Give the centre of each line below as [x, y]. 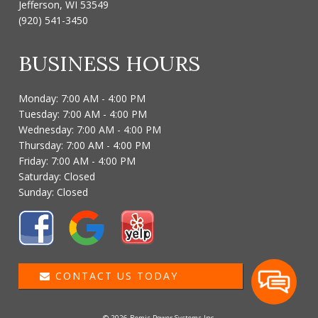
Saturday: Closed [57, 177]
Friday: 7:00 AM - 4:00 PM [77, 161]
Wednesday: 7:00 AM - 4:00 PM [90, 130]
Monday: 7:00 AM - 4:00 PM [82, 99]
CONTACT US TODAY [115, 275]
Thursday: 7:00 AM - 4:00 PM [85, 146]
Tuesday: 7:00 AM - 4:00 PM [83, 114]
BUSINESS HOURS [110, 63]
